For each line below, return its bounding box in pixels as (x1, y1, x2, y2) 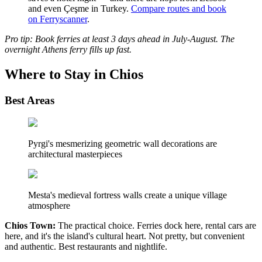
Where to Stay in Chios (5, 66, 143, 82)
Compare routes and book (131, 3, 226, 13)
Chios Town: (5, 220, 56, 231)
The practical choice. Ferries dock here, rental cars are (56, 220, 256, 231)
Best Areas (5, 94, 54, 106)
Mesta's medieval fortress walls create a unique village (28, 190, 227, 201)
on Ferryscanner (28, 13, 87, 24)
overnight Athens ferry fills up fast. (5, 44, 132, 54)
